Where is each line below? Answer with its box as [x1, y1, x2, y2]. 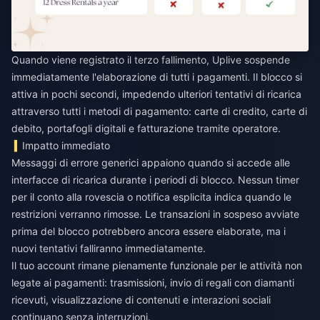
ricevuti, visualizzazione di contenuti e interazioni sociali [11, 294, 271, 306]
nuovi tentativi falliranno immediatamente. [11, 242, 206, 255]
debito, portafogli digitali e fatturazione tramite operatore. [11, 122, 281, 135]
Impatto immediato [22, 139, 111, 152]
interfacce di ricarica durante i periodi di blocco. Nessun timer [11, 174, 299, 186]
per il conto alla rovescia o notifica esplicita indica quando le [11, 191, 291, 204]
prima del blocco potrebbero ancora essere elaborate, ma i [11, 225, 286, 238]
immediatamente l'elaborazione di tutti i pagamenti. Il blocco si [11, 71, 302, 84]
